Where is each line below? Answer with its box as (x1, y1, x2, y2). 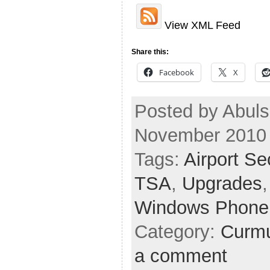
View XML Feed (162, 19, 240, 31)
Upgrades (182, 172, 262, 194)
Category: (134, 221, 221, 242)
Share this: (131, 48, 169, 57)
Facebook (159, 67, 194, 78)
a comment (134, 245, 227, 266)
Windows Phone (134, 196, 269, 218)
